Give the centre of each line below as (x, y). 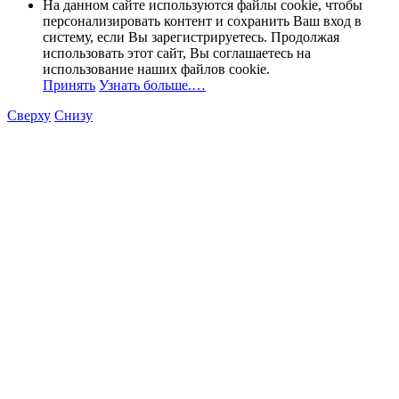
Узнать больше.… (152, 85)
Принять (69, 85)
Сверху (29, 115)
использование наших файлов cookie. (156, 69)
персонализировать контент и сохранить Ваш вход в (202, 20)
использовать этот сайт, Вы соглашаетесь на (177, 53)
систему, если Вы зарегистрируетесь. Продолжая (191, 37)
